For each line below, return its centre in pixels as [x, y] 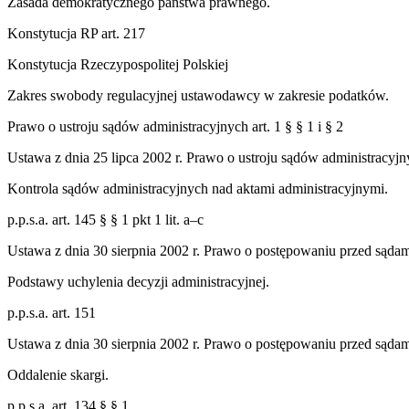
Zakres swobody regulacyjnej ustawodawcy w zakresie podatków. [198, 95]
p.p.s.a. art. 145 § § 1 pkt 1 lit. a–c [105, 219]
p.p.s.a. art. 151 [52, 312]
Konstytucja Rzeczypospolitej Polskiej [118, 64]
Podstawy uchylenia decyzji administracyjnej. [138, 281]
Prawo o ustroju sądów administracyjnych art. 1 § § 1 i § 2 [175, 126]
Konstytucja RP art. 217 [76, 33]
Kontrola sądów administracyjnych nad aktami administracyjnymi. [198, 188]
